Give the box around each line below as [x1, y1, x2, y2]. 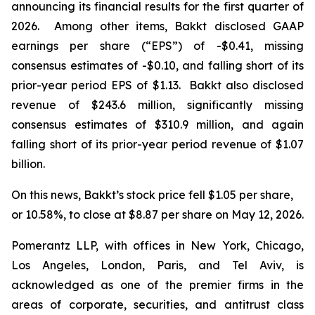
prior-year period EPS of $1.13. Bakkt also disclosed [11, 78, 304, 92]
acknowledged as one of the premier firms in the [11, 278, 304, 292]
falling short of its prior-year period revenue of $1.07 [11, 137, 304, 151]
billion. [11, 157, 48, 171]
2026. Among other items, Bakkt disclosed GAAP [11, 19, 304, 33]
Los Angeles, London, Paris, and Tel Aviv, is [11, 258, 304, 272]
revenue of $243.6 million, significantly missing [11, 98, 304, 112]
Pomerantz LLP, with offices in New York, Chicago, [11, 238, 304, 252]
